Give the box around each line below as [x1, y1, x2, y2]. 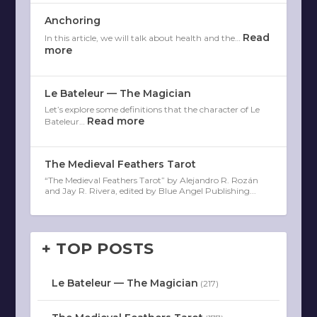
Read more [86, 115, 144, 127]
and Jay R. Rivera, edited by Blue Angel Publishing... [44, 185, 256, 196]
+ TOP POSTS [37, 239, 154, 258]
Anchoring [44, 14, 100, 27]
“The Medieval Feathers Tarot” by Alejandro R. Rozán [44, 175, 258, 185]
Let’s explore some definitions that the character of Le [44, 104, 260, 115]
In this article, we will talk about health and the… [44, 33, 243, 43]
